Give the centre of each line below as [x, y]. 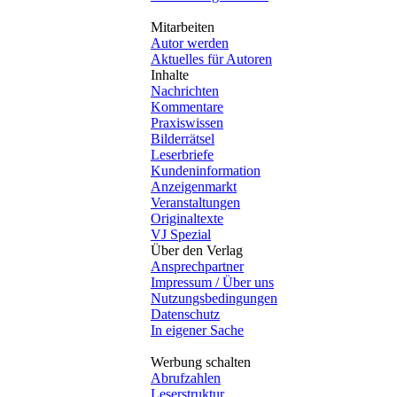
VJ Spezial [181, 234]
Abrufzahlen [186, 378]
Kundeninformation [206, 170]
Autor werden [190, 43]
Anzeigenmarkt [194, 186]
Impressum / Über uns [212, 282]
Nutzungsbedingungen [214, 298]
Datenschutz [185, 314]
